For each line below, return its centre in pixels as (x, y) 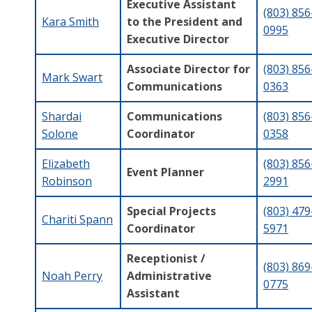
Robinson (67, 181)
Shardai (62, 116)
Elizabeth (66, 163)
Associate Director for (188, 69)
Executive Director (178, 39)
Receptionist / (166, 258)
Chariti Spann (77, 219)
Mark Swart (72, 77)
